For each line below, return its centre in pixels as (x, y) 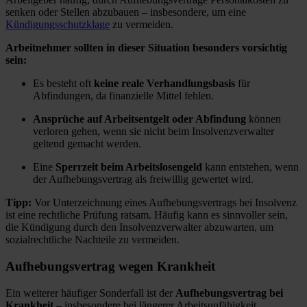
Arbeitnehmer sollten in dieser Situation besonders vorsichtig (146, 48)
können (263, 119)
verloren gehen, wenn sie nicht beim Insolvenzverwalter (153, 132)
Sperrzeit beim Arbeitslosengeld (129, 167)
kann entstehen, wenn (250, 167)
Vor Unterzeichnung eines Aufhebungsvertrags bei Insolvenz (164, 203)
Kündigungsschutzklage (58, 25)
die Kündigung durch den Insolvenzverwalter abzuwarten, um (139, 228)
